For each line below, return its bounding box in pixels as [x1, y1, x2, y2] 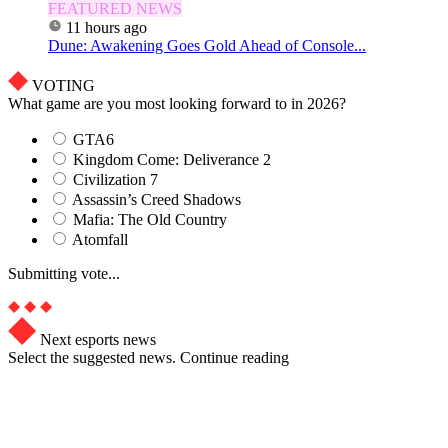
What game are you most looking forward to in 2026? [8, 94, 346, 112]
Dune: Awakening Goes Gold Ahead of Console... [48, 36, 366, 54]
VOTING [32, 76, 95, 94]
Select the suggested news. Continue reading [8, 348, 289, 366]
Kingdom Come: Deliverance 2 [73, 150, 271, 168]
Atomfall [72, 230, 128, 248]
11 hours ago [66, 18, 147, 36]
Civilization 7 [73, 170, 158, 188]
